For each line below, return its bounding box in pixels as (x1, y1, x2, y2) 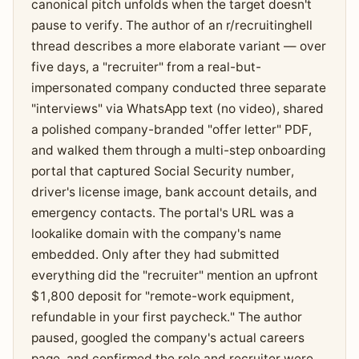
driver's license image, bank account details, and (30, 184, 317, 200)
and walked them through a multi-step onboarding (30, 143, 325, 159)
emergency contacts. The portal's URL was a (30, 205, 294, 221)
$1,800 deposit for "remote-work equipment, (30, 288, 294, 305)
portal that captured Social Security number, (30, 163, 294, 179)
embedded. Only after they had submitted (30, 247, 280, 263)
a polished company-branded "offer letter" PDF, (30, 122, 312, 138)
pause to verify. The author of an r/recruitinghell (30, 18, 313, 34)
